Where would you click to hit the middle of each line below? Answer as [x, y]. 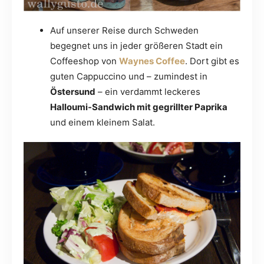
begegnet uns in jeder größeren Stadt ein [136, 46]
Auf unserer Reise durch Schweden [124, 31]
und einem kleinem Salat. [103, 123]
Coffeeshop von [85, 61]
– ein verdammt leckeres [148, 92]
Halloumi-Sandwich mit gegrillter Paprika [139, 107]
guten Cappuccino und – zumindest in [129, 77]
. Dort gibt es [212, 61]
